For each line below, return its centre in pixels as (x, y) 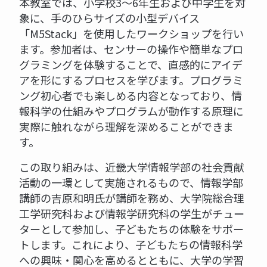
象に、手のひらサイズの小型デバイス (109, 18)
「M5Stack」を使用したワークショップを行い (131, 34)
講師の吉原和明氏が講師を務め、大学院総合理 (132, 198)
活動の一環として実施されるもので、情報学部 (131, 183)
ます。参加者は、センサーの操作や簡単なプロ (131, 49)
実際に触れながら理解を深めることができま (126, 127)
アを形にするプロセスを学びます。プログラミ (131, 80)
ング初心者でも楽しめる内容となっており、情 (131, 96)
